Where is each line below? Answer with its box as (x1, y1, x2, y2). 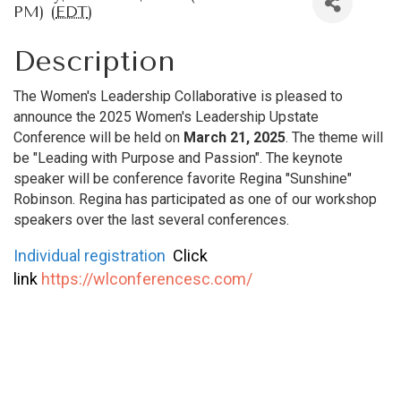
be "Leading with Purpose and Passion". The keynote (13, 149, 343, 166)
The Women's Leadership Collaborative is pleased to (13, 88, 343, 105)
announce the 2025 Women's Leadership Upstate (13, 108, 319, 125)
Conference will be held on (13, 129, 180, 146)
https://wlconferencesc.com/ (41, 269, 252, 288)
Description (13, 45, 175, 78)
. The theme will (286, 129, 383, 146)
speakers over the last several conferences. (13, 211, 293, 228)
